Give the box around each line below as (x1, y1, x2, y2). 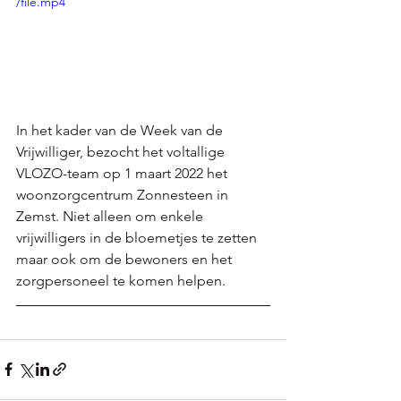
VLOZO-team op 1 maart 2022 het (16, 164, 231, 182)
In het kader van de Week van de (16, 121, 226, 139)
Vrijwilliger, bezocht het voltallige (16, 142, 228, 160)
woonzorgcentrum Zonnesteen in (16, 185, 232, 203)
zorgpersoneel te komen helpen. (16, 271, 229, 289)
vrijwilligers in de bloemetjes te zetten (16, 228, 260, 246)
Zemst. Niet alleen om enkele (16, 207, 207, 225)
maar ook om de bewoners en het (16, 250, 235, 268)
